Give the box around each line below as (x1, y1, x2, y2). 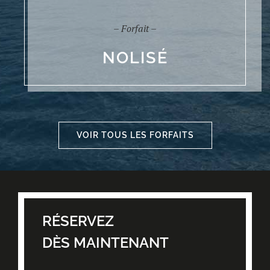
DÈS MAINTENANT (42, 233, 169, 251)
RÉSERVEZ (42, 212, 114, 230)
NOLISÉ (102, 48, 168, 67)
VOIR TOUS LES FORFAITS (76, 130, 194, 140)
